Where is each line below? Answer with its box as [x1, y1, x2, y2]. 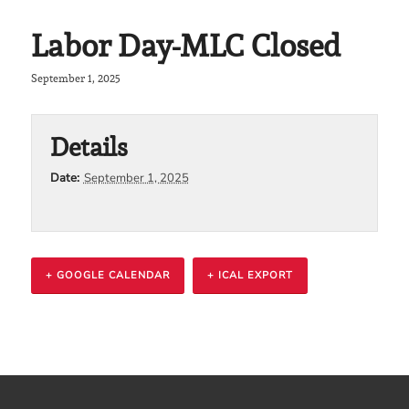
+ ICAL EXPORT [206, 267, 293, 282]
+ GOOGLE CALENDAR [45, 267, 170, 282]
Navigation [29, 329, 136, 358]
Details [49, 130, 128, 163]
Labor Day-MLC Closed [30, 25, 341, 65]
